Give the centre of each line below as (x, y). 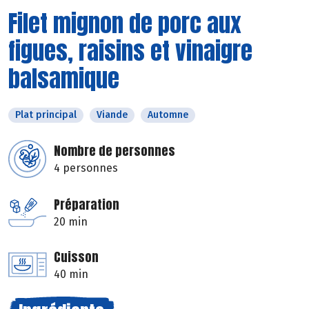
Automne (168, 114)
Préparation (87, 204)
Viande (112, 114)
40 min (71, 274)
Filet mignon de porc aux (125, 23)
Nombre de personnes (114, 150)
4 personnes (86, 168)
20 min (71, 221)
